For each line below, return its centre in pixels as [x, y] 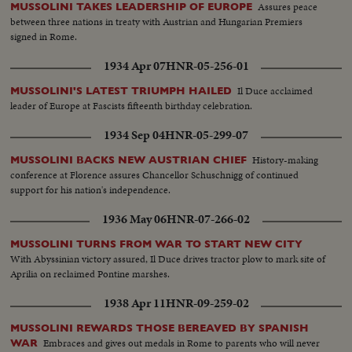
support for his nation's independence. [91, 190]
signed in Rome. [44, 37]
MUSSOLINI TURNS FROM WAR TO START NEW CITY [157, 244]
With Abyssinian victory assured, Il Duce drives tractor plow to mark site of [168, 259]
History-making [286, 160]
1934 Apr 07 [134, 66]
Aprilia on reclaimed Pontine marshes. [90, 274]
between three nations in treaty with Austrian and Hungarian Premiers [157, 22]
